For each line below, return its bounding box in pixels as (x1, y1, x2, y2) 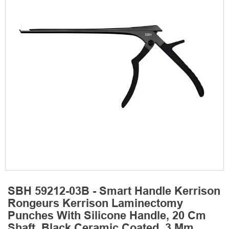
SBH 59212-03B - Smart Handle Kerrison (8, 187, 220, 198)
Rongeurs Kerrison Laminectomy (8, 199, 183, 210)
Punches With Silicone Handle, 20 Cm (8, 211, 206, 222)
